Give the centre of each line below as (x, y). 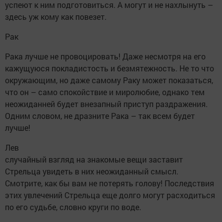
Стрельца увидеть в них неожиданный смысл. (92, 171)
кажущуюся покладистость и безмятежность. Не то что (110, 68)
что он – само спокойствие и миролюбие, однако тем (105, 92)
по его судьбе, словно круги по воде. (73, 207)
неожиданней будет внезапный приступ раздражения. (106, 104)
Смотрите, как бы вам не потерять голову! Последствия (110, 183)
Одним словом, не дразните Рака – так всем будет (100, 115)
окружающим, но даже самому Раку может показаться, (109, 80)
